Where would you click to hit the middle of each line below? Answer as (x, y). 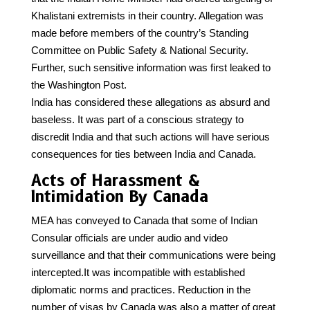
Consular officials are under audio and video (129, 237)
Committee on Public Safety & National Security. (139, 50)
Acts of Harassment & (115, 180)
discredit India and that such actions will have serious (150, 136)
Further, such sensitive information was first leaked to (151, 67)
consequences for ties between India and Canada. (143, 154)
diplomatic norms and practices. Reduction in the (140, 289)
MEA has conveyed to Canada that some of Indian (144, 220)
